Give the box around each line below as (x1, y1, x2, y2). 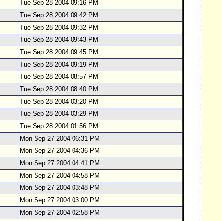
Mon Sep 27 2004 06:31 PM (20, 135, 100, 142)
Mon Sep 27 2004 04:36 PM (20, 147, 100, 154)
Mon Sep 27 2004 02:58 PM (20, 209, 100, 216)
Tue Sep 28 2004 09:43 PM (20, 36, 98, 43)
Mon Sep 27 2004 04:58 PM (20, 172, 100, 179)
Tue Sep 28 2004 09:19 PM (20, 61, 98, 68)
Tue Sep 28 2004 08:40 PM (20, 85, 98, 93)
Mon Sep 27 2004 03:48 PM (20, 184, 100, 191)
